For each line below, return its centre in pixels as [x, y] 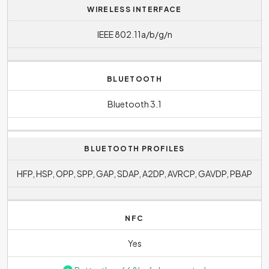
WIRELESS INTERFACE [134, 9]
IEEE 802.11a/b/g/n [134, 34]
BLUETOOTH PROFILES [134, 149]
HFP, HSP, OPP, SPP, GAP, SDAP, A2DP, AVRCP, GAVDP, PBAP [134, 173]
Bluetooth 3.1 [134, 104]
